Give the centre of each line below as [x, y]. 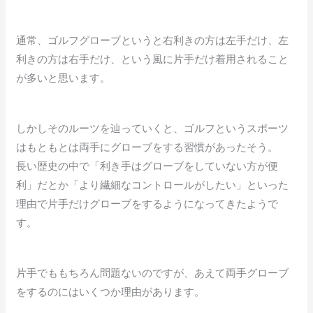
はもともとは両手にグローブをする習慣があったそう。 [147, 148]
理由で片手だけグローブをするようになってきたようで [147, 204]
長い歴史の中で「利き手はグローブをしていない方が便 [147, 167]
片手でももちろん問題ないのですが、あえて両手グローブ [153, 274]
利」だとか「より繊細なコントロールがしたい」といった [153, 185]
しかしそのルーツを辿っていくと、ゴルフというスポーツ [153, 129]
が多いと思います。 [64, 79]
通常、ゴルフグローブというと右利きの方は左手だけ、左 [153, 41]
